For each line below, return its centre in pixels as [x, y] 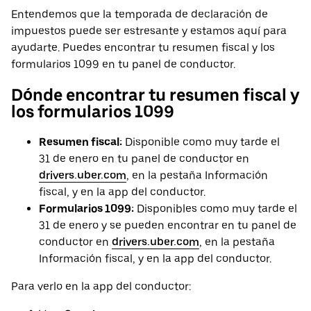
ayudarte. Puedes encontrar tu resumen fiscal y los [143, 48]
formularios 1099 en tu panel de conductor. [123, 65]
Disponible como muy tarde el [201, 142]
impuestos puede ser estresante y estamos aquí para [149, 31]
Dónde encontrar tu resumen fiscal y [155, 95]
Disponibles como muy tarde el [216, 209]
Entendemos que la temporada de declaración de [140, 15]
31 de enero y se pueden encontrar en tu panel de [168, 226]
